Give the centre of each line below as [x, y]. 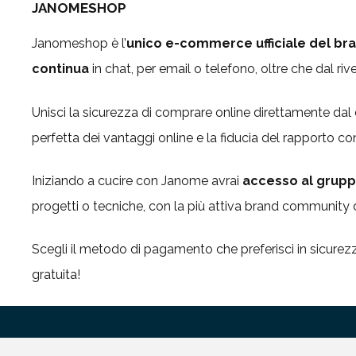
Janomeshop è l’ [79, 44]
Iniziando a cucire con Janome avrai [137, 180]
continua [60, 69]
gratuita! [56, 275]
